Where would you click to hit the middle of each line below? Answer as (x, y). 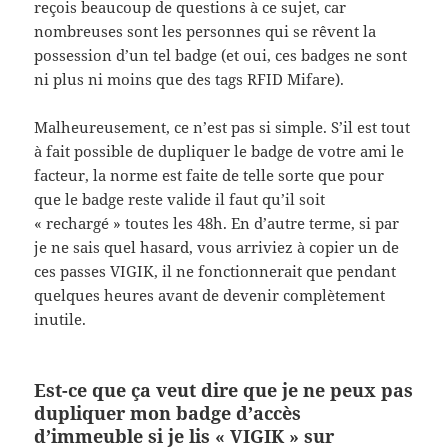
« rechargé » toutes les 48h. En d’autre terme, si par (217, 223)
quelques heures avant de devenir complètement (210, 295)
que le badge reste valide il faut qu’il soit (180, 199)
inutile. (60, 319)
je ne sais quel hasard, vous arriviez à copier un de (217, 247)
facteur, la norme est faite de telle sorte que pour (209, 175)
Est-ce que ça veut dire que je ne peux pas (224, 390)
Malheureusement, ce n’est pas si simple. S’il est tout (222, 127)
